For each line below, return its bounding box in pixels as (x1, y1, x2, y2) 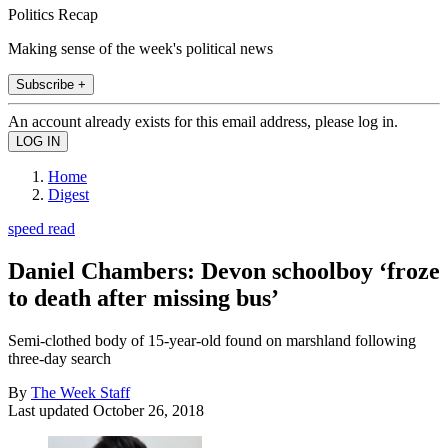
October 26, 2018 (93, 401, 204, 419)
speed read (8, 219, 75, 237)
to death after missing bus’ (8, 284, 279, 311)
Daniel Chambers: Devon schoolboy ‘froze (8, 257, 440, 284)
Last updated (8, 401, 93, 419)
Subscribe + (16, 76, 86, 92)
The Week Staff (31, 383, 130, 401)
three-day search (8, 349, 111, 367)
